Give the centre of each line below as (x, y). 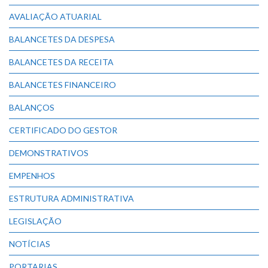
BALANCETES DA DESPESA (62, 39)
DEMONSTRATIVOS (49, 153)
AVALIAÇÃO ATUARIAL (55, 17)
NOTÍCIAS (30, 244)
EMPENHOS (32, 176)
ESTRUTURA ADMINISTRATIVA (71, 199)
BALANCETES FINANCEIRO (63, 85)
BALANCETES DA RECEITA (61, 62)
